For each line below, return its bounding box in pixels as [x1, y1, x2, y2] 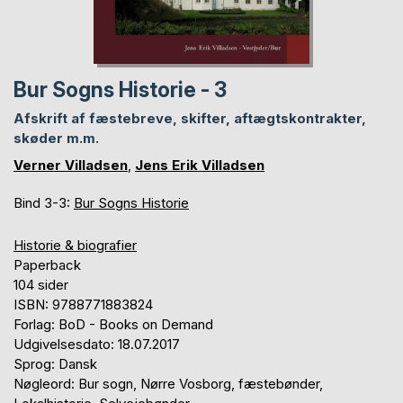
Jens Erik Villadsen [135, 156, 264, 174]
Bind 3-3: [13, 193, 74, 211]
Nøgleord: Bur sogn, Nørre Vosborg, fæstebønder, [13, 374, 323, 392]
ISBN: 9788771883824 [13, 295, 153, 313]
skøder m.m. [13, 129, 99, 147]
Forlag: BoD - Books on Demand [13, 315, 213, 333]
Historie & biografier [13, 236, 137, 254]
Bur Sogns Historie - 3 [13, 76, 227, 103]
